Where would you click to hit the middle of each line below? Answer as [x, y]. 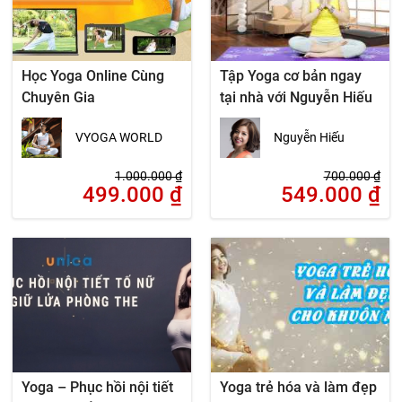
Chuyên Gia [59, 97]
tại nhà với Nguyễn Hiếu [296, 97]
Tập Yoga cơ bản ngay [290, 76]
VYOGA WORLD [119, 137]
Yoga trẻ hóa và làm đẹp [298, 387]
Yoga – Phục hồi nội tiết [98, 387]
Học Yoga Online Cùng [93, 76]
